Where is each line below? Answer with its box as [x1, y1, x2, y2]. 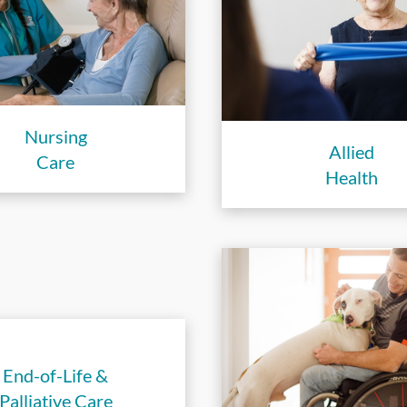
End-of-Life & [3, 363, 108, 386]
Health [325, 166, 378, 189]
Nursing [24, 124, 87, 147]
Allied [329, 141, 374, 164]
